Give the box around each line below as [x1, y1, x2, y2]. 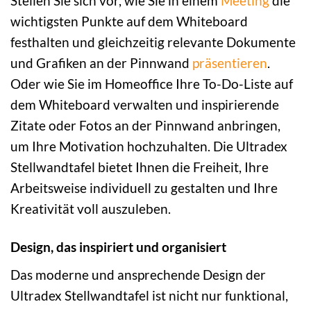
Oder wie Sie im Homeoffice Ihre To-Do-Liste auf [10, 76, 293, 92]
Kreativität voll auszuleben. [10, 201, 171, 217]
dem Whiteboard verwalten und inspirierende [10, 96, 279, 113]
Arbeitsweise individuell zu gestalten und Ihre [10, 180, 278, 196]
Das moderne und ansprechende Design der [10, 267, 266, 283]
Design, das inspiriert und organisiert [10, 239, 226, 255]
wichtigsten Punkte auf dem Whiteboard [10, 13, 248, 30]
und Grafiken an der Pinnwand [10, 55, 192, 72]
